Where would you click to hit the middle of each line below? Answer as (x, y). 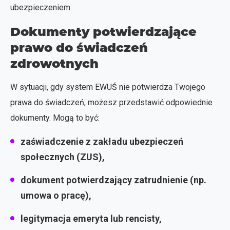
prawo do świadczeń (79, 47)
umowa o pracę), (56, 195)
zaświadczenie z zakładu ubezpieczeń (102, 141)
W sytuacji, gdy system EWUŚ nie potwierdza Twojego (108, 87)
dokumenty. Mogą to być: (55, 118)
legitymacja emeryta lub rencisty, (91, 218)
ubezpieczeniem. (41, 7)
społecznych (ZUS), (63, 157)
